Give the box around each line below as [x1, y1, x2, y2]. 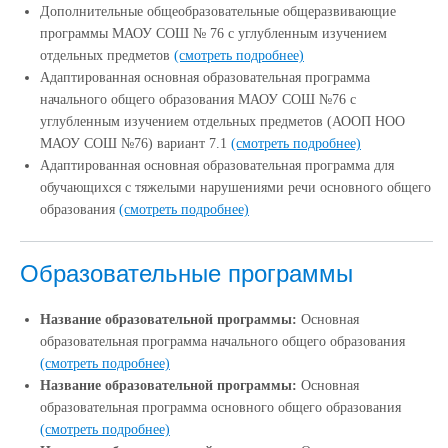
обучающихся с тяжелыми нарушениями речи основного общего [40, 180, 431, 195]
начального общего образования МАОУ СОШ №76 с [40, 92, 356, 107]
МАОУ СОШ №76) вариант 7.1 [40, 136, 231, 151]
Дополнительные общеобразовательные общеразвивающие [40, 4, 396, 19]
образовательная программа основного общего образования [40, 400, 401, 415]
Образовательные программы [20, 260, 353, 287]
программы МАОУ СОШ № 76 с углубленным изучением [40, 26, 387, 41]
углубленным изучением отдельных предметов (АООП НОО [40, 114, 405, 129]
